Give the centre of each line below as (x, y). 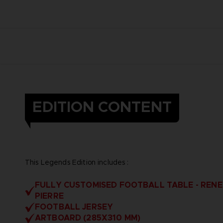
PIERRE (49, 196)
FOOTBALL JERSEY (74, 207)
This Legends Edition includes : (77, 162)
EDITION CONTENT (102, 107)
